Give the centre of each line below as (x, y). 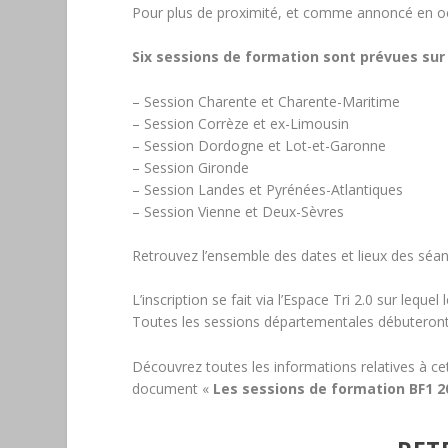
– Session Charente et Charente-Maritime (266, 101)
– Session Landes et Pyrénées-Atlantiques (267, 189)
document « (172, 388)
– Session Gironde (190, 167)
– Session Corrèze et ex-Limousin (240, 123)
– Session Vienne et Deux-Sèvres (238, 211)
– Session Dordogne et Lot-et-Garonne (259, 145)
